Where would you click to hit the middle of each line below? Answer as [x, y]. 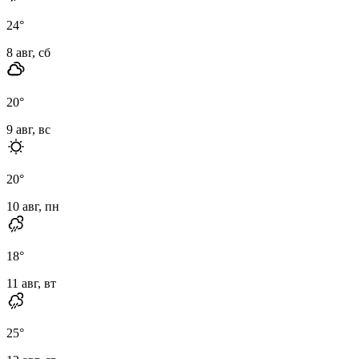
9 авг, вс [28, 129]
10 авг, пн [33, 206]
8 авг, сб [28, 52]
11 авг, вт [31, 283]
